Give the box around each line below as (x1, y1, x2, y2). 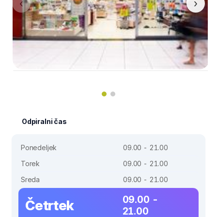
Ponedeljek (21, 143, 57, 152)
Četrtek (25, 197, 74, 214)
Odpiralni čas (22, 117, 67, 125)
